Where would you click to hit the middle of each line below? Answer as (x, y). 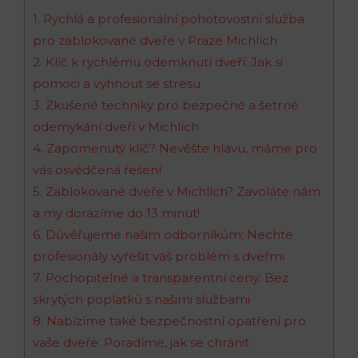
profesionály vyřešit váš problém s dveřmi (159, 256)
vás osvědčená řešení (97, 169)
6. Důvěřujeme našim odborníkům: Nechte (163, 234)
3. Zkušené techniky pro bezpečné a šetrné (166, 105)
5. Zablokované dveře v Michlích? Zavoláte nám (177, 191)
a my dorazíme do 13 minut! (116, 213)
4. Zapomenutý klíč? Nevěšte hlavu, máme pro (175, 148)
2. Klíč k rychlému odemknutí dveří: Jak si (158, 62)
